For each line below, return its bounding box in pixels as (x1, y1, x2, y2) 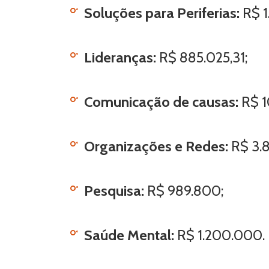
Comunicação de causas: (84, 93, 238, 110)
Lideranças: (84, 49, 159, 66)
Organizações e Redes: (84, 138, 231, 155)
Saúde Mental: (84, 226, 174, 244)
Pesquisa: (84, 182, 147, 199)
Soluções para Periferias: (84, 4, 243, 22)
